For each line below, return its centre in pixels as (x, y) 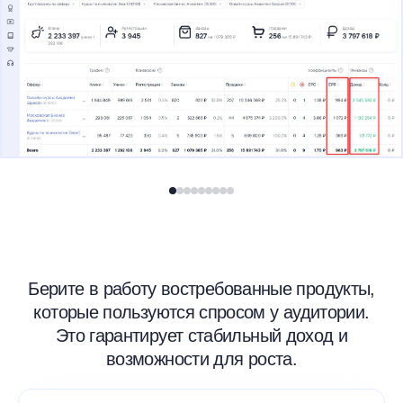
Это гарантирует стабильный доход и (201, 336)
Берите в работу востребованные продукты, (201, 289)
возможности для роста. (201, 359)
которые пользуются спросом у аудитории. (201, 313)
